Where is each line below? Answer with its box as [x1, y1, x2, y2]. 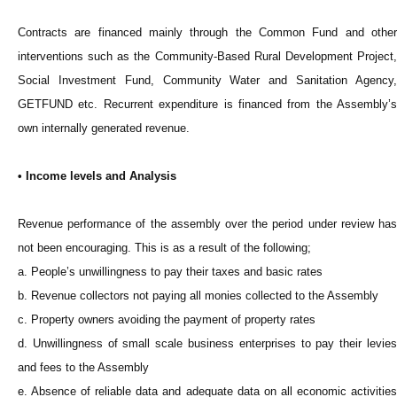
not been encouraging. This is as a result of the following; [18, 241, 311, 255]
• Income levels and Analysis [18, 169, 176, 183]
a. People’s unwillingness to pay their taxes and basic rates [18, 265, 323, 279]
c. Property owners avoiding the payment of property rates [18, 313, 315, 327]
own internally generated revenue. [18, 121, 190, 136]
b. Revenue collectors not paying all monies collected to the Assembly [18, 289, 378, 303]
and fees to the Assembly [18, 361, 149, 375]
